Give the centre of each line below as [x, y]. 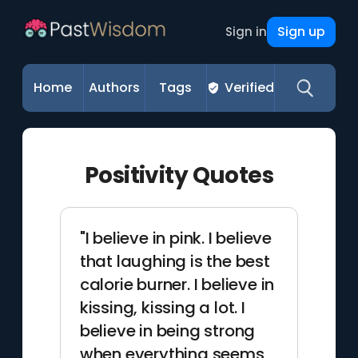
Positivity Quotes [179, 175]
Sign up [301, 32]
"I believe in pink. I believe [175, 238]
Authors [115, 88]
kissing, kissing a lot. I [162, 308]
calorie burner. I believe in [177, 284]
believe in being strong [167, 331]
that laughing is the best [175, 261]
